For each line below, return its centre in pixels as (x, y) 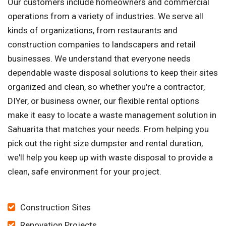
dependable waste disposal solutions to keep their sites (113, 73)
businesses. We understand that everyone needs (99, 59)
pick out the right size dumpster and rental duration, (105, 144)
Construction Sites (55, 208)
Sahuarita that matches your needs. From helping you (108, 129)
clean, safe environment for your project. (84, 172)
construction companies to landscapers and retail (102, 45)
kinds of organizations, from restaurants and (93, 31)
